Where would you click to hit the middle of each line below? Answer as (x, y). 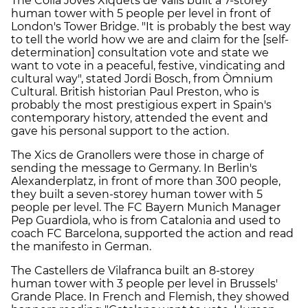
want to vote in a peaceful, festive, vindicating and (148, 65)
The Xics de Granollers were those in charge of (137, 155)
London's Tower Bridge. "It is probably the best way (151, 26)
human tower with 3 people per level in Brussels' (144, 283)
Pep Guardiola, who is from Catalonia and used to (146, 220)
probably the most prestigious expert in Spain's (141, 104)
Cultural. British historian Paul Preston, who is (135, 91)
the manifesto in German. (81, 246)
